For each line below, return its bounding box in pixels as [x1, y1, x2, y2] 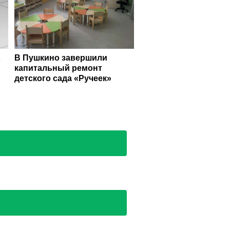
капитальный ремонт [14, 64, 102, 73]
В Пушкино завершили [14, 53, 107, 63]
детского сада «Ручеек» [14, 74, 111, 83]
